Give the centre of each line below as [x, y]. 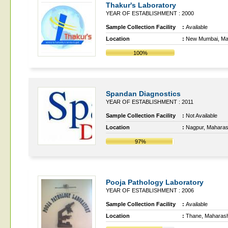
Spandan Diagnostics [143, 94]
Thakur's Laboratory [141, 5]
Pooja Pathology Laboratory [155, 182]
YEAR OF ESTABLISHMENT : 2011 [150, 102]
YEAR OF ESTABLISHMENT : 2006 [150, 190]
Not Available [202, 116]
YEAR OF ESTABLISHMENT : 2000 [150, 13]
